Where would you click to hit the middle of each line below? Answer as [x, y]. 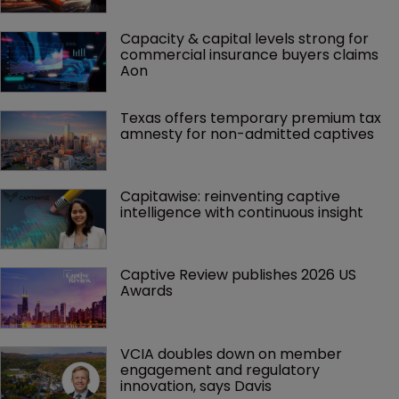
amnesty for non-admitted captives [247, 134]
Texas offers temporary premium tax [252, 118]
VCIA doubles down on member [233, 354]
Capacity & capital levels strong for [246, 39]
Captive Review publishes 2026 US [240, 275]
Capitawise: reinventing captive [232, 196]
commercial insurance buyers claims [251, 55]
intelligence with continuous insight [242, 212]
